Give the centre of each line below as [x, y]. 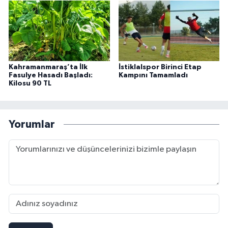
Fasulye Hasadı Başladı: [51, 76]
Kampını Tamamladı [153, 76]
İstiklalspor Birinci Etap [160, 67]
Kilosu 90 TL [30, 84]
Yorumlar [32, 124]
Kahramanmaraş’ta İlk [48, 67]
